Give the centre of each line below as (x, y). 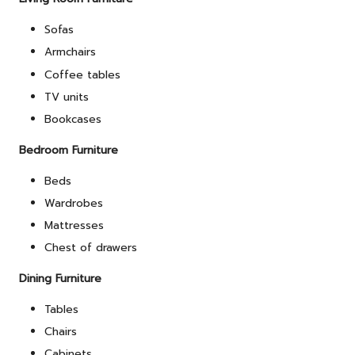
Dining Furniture (60, 279)
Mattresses (74, 226)
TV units (67, 97)
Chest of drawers (91, 248)
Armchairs (70, 52)
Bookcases (73, 119)
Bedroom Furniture (69, 150)
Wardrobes (74, 203)
